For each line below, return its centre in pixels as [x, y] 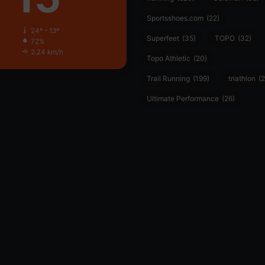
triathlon [242, 78]
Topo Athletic [169, 58]
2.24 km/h [47, 52]
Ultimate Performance [183, 98]
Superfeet [163, 38]
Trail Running [168, 78]
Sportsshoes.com [175, 18]
